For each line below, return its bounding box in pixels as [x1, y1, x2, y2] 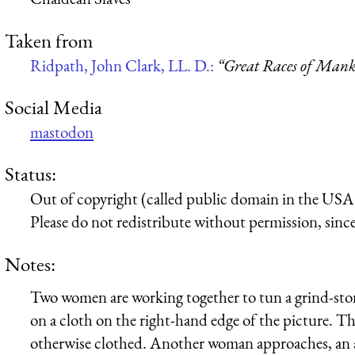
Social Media [5, 94, 102, 120]
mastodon [30, 120, 94, 143]
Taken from [5, 27, 93, 53]
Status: [5, 161, 56, 187]
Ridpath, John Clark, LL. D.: [30, 54, 217, 76]
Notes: [5, 250, 55, 277]
